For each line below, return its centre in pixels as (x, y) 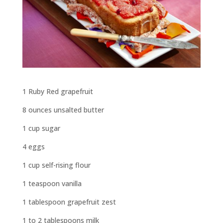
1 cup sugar (41, 128)
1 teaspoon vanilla (52, 184)
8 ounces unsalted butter (63, 110)
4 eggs (33, 147)
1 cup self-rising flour (56, 165)
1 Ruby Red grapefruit (57, 92)
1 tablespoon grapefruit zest (69, 202)
